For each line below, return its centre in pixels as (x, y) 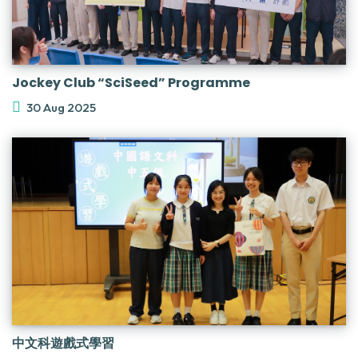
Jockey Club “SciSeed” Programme (131, 83)
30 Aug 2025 (61, 108)
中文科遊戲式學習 (63, 343)
